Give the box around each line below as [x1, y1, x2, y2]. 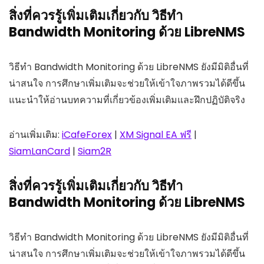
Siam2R [78, 144, 111, 158]
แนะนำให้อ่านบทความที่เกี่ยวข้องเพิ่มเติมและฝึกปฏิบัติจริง [9, 93, 245, 107]
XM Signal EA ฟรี [120, 127, 192, 141]
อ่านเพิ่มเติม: [9, 127, 62, 141]
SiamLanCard [9, 144, 70, 158]
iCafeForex [62, 127, 112, 141]
